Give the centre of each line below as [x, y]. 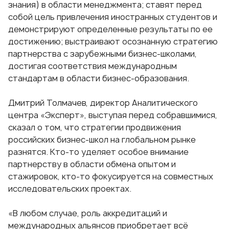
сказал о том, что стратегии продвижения [95, 128]
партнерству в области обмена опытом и [92, 164]
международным [143, 66]
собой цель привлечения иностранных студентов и [113, 17]
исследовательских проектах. [70, 189]
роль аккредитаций [121, 213]
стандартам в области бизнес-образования [98, 78]
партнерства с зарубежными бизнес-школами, [102, 54]
